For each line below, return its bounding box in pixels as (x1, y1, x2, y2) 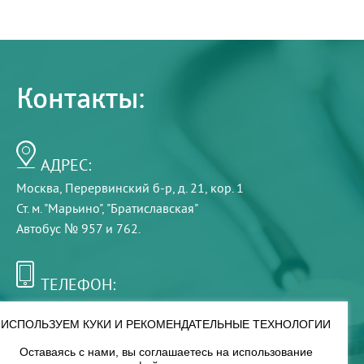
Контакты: (16, 84, 145, 114)
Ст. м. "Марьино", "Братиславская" (16, 200, 198, 216)
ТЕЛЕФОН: (41, 274, 115, 294)
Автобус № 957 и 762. (16, 220, 141, 236)
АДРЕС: (41, 154, 91, 175)
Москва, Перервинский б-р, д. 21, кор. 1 (16, 180, 244, 196)
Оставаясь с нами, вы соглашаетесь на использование (19, 345, 313, 358)
